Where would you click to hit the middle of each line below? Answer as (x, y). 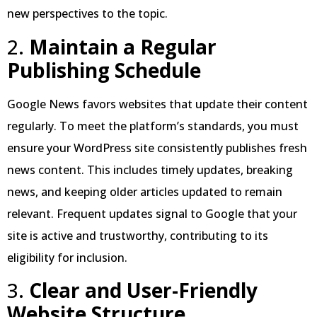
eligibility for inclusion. (67, 257)
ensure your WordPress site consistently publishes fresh (157, 148)
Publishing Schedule (104, 70)
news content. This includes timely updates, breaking (150, 169)
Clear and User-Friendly (143, 290)
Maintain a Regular (123, 46)
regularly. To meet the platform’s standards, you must (153, 126)
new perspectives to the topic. (87, 14)
